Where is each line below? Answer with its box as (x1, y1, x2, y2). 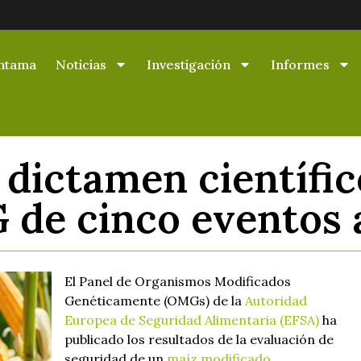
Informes (271, 56, 330, 73)
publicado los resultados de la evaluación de (64, 330, 334, 347)
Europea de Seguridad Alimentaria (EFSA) (64, 311, 319, 328)
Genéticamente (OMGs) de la (64, 292, 245, 309)
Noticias (56, 56, 106, 73)
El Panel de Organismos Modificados (64, 272, 291, 289)
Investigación (147, 56, 230, 73)
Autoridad (245, 292, 307, 309)
